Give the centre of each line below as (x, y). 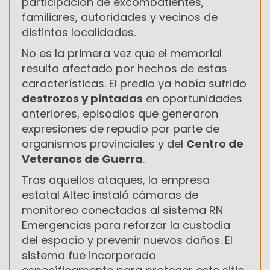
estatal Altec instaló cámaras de (110, 195)
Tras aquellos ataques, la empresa (116, 180)
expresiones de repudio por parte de (121, 128)
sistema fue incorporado (89, 255)
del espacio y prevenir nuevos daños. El (127, 240)
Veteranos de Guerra (82, 159)
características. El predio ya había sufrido (134, 83)
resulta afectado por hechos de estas (124, 68)
